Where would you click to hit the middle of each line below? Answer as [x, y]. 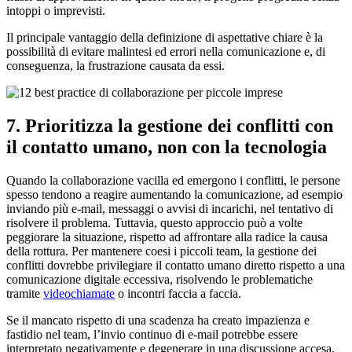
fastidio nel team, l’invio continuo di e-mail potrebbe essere [152, 334]
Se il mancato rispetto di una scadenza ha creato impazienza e [158, 320]
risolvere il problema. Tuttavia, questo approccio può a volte [154, 222]
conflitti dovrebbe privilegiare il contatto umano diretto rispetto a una [176, 265]
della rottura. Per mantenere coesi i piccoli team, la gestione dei [161, 251]
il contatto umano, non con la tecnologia [167, 147]
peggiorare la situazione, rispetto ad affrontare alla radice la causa [167, 236]
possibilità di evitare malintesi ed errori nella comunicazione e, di [166, 51]
